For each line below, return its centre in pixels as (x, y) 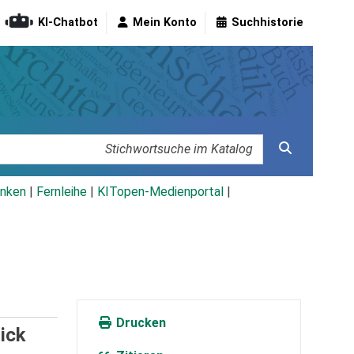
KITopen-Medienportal (160, 192)
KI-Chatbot (68, 23)
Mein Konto (165, 23)
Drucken (139, 323)
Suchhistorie (267, 23)
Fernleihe (62, 192)
